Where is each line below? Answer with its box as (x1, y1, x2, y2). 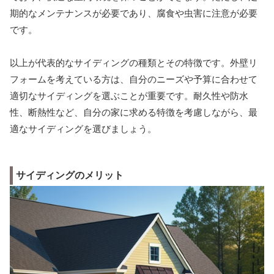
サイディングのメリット (16, 170, 124, 181)
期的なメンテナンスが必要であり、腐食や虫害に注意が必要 (10, 8, 257, 19)
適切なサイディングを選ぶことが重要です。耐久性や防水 (10, 91, 248, 102)
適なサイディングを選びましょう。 (10, 124, 157, 135)
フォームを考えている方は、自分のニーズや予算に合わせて (10, 74, 257, 85)
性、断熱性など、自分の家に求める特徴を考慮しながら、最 (10, 107, 257, 118)
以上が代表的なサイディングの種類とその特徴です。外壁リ (10, 57, 257, 68)
